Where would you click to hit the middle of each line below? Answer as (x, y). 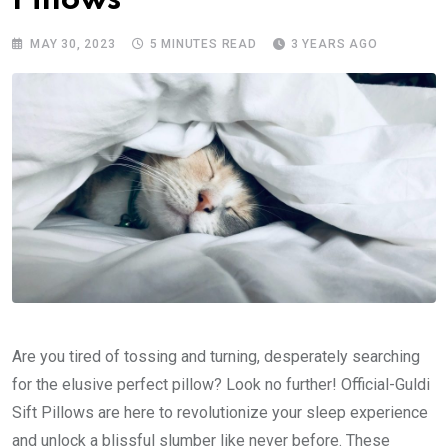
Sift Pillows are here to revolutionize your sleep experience (220, 412)
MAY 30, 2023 (73, 44)
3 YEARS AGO (334, 44)
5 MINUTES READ (203, 44)
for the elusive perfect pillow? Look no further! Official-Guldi (221, 384)
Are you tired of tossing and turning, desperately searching (216, 356)
